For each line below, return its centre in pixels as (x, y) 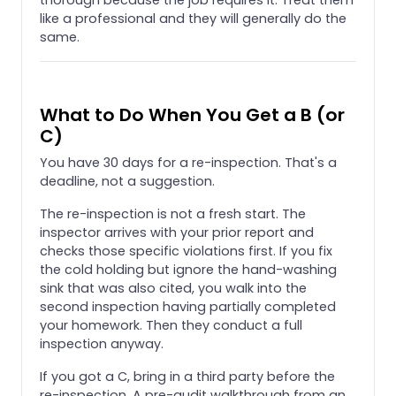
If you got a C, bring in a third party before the (187, 376)
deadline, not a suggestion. (127, 181)
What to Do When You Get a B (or (192, 114)
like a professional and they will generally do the (193, 18)
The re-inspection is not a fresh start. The (173, 213)
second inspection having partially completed (188, 306)
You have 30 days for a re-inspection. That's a (188, 162)
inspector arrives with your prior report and (177, 232)
